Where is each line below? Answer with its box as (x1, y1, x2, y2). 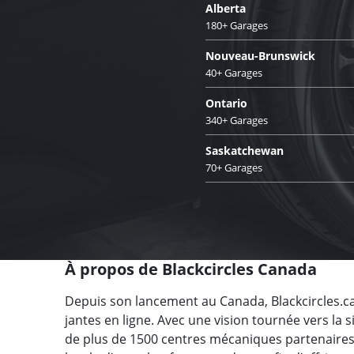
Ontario (205, 95, 247, 111)
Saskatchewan (205, 142, 284, 158)
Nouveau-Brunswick (205, 47, 315, 63)
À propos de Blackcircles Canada (65, 258, 317, 280)
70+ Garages (205, 160, 262, 175)
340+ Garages (205, 112, 268, 127)
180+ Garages (205, 17, 268, 32)
